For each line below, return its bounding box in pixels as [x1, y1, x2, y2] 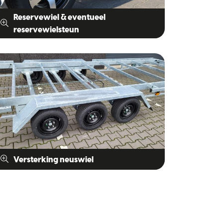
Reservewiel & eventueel [13, 12, 106, 22]
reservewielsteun [13, 25, 79, 35]
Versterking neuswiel [13, 154, 94, 164]
